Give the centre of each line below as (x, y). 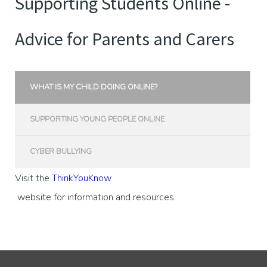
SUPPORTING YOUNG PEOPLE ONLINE (97, 119)
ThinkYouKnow (82, 178)
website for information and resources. (95, 197)
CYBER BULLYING (61, 152)
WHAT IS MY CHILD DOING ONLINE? (94, 87)
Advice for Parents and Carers (125, 39)
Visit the (33, 178)
